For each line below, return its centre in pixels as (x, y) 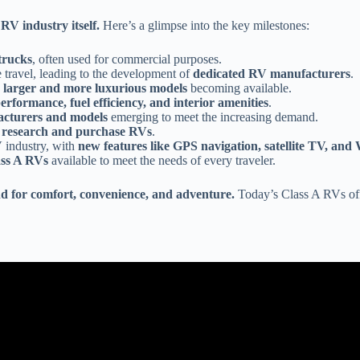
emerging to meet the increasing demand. (213, 117)
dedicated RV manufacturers (272, 74)
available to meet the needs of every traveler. (162, 161)
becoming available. (239, 88)
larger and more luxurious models (95, 88)
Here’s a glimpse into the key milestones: (205, 26)
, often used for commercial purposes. (127, 59)
